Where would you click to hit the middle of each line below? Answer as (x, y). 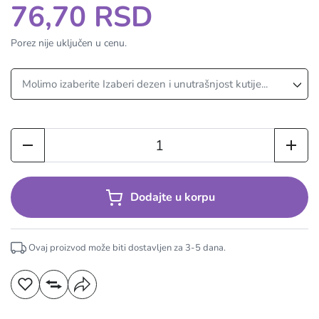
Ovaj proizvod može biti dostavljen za (106, 247)
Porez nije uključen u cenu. (69, 43)
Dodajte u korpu (172, 197)
